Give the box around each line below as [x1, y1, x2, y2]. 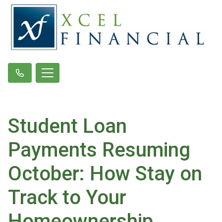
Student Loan [8, 114, 127, 138]
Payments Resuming [8, 138, 190, 162]
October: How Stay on [8, 162, 202, 186]
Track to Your [8, 186, 126, 210]
